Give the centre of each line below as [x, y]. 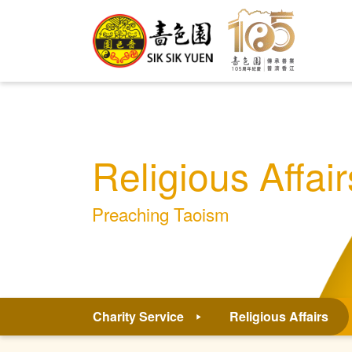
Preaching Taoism [161, 213]
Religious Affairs [279, 316]
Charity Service [142, 316]
